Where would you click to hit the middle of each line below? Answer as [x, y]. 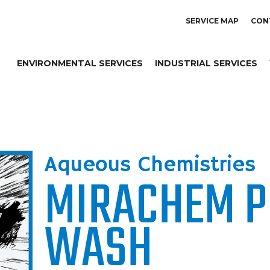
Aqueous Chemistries [150, 165]
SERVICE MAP [212, 21]
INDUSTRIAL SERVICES [206, 63]
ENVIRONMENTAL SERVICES [80, 63]
